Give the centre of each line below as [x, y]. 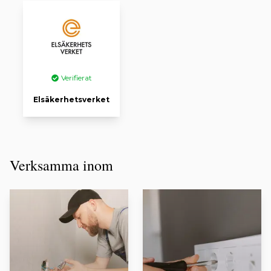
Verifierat [76, 78]
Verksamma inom [61, 165]
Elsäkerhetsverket [71, 100]
